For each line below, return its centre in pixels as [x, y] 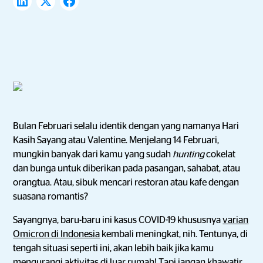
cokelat [221, 154]
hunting [190, 154]
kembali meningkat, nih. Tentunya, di [174, 234]
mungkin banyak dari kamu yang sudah [93, 154]
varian [236, 220]
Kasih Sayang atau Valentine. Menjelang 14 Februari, [116, 140]
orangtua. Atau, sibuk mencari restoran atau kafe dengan [126, 183]
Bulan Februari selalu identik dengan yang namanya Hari [126, 126]
